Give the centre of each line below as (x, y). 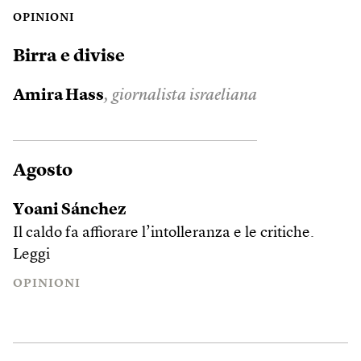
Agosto (43, 171)
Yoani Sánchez (70, 210)
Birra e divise (69, 56)
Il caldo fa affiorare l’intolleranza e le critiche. (164, 233)
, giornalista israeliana (180, 95)
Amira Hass (58, 95)
